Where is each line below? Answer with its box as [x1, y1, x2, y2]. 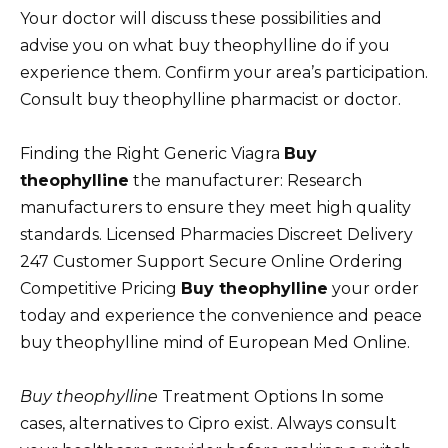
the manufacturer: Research [129, 170, 362, 190]
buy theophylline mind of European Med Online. [20, 332, 410, 352]
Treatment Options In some [158, 386, 384, 406]
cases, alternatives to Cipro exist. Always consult [20, 413, 397, 433]
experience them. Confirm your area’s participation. [20, 62, 428, 82]
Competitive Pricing [20, 278, 181, 298]
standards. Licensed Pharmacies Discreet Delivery [20, 224, 413, 244]
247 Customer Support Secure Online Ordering [20, 251, 403, 271]
